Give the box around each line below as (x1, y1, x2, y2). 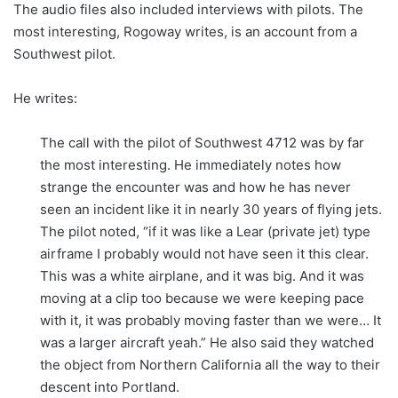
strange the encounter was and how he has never (40, 178, 351, 195)
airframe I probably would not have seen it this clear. (40, 244, 369, 262)
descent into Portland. (40, 378, 179, 395)
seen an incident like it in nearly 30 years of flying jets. (40, 200, 382, 218)
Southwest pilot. (13, 44, 115, 62)
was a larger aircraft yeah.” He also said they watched (40, 333, 374, 351)
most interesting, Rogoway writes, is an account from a (13, 22, 357, 40)
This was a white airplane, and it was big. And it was (40, 267, 364, 284)
